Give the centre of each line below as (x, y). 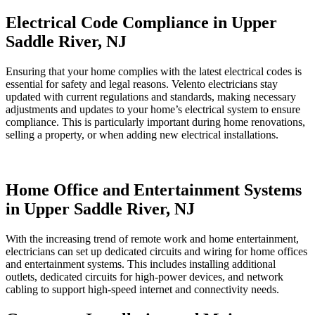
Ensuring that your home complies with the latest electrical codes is (154, 72)
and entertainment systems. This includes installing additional (141, 264)
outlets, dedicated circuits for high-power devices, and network (144, 277)
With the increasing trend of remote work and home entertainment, (152, 239)
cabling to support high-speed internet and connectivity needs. (142, 289)
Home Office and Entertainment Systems (154, 190)
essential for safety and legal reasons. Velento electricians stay (142, 84)
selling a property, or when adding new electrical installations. (142, 135)
